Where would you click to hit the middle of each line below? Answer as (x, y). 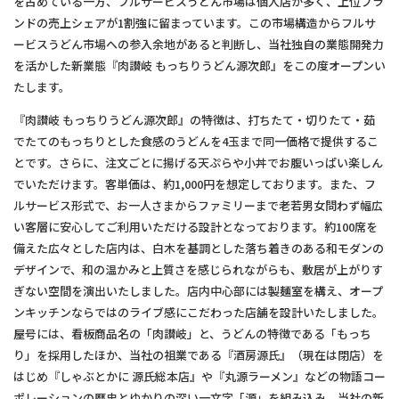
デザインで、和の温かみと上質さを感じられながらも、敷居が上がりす (198, 269)
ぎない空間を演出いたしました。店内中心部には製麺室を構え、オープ (198, 291)
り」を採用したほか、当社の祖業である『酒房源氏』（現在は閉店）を (199, 355)
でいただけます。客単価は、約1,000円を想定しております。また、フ (195, 184)
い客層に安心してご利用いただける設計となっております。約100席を (195, 227)
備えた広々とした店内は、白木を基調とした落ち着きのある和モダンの (199, 248)
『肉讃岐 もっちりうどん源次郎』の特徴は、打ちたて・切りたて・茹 (194, 120)
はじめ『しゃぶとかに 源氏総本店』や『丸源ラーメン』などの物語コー (199, 376)
